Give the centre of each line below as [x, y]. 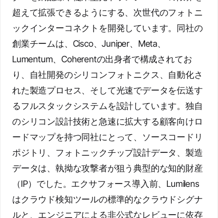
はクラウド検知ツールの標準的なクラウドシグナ [108, 199]
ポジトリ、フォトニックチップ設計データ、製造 [108, 153]
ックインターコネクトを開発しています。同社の [108, 28]
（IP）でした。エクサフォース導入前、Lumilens [106, 184]
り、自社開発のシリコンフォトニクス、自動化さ [108, 75]
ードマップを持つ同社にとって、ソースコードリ [108, 137]
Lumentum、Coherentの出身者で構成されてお [102, 59]
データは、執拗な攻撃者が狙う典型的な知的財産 [108, 168]
